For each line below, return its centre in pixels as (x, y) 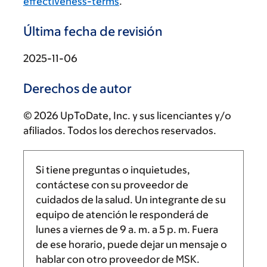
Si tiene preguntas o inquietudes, (113, 170)
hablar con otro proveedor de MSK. (118, 259)
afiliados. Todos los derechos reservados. (120, 130)
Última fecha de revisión (93, 31)
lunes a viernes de (78, 229)
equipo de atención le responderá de (122, 214)
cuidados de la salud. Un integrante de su (131, 199)
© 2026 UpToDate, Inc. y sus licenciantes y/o (127, 115)
